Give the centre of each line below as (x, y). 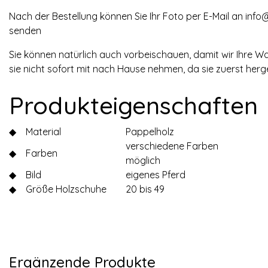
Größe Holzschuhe (66, 189)
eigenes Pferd (156, 175)
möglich (143, 161)
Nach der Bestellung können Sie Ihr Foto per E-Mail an (127, 16)
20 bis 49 (145, 189)
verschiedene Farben (172, 146)
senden (25, 31)
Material (43, 132)
